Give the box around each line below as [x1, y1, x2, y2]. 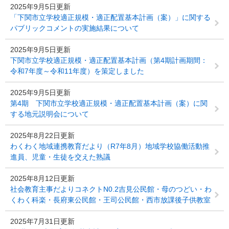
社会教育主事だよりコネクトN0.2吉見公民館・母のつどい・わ [10, 185, 212, 193]
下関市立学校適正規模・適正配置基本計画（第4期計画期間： [10, 56, 208, 64]
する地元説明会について [10, 110, 89, 118]
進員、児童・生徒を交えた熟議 [10, 153, 110, 161]
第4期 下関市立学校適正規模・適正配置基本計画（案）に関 [10, 99, 208, 107]
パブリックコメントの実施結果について [10, 24, 139, 32]
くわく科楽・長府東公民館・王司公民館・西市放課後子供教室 [10, 196, 211, 204]
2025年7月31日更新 [10, 217, 75, 225]
